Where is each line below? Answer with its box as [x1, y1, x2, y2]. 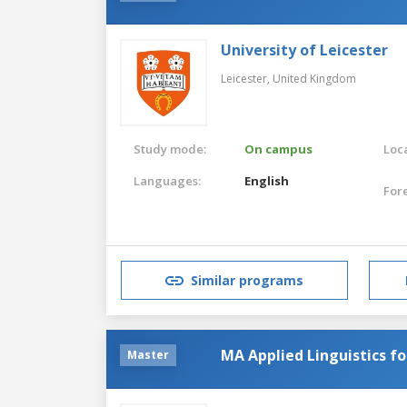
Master [127, 346, 169, 362]
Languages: [134, 172, 201, 189]
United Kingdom [273, 70, 356, 86]
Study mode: [134, 140, 206, 157]
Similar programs [191, 272, 303, 290]
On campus [244, 140, 313, 157]
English [244, 172, 290, 189]
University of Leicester [221, 39, 388, 60]
